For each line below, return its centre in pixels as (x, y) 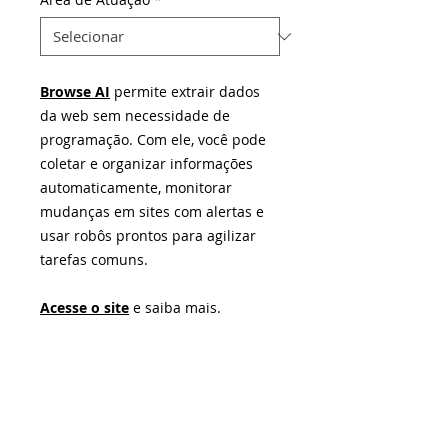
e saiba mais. (175, 307)
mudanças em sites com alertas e (152, 211)
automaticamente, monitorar (136, 187)
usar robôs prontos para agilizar (148, 235)
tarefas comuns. (94, 259)
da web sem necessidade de (135, 115)
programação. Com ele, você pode (153, 139)
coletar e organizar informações (146, 163)
